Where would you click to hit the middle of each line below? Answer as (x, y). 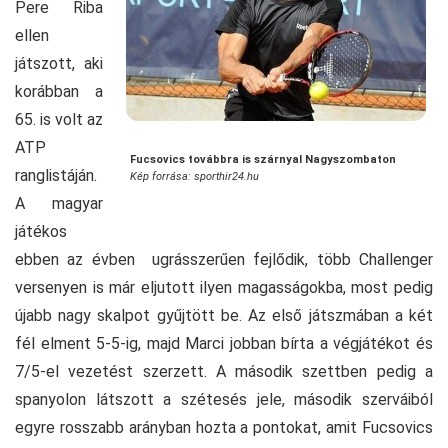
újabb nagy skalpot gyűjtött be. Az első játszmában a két (224, 316)
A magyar (59, 204)
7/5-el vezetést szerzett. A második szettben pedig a (224, 372)
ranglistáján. (56, 176)
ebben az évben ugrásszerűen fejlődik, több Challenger (224, 260)
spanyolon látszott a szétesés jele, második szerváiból (224, 400)
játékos (41, 232)
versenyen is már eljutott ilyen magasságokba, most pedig (224, 288)
